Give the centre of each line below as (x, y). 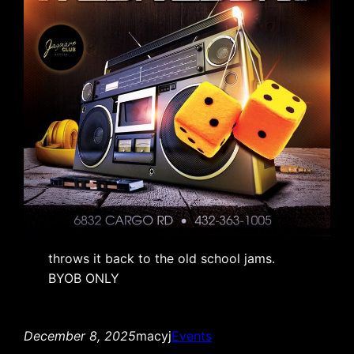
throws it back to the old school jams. (162, 258)
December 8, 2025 (80, 336)
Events (192, 336)
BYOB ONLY (84, 278)
